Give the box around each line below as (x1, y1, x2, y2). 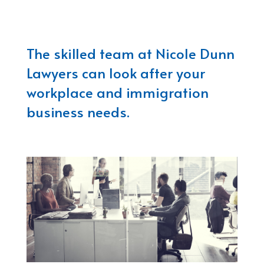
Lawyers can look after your (26, 62, 205, 82)
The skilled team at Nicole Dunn (26, 43, 235, 63)
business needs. (26, 101, 130, 121)
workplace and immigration (26, 82, 209, 102)
